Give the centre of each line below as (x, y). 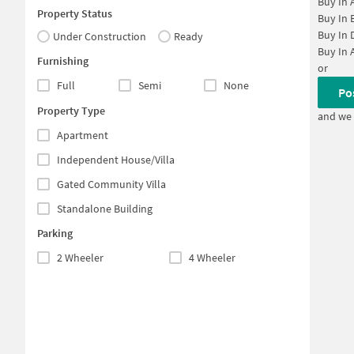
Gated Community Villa (111, 184)
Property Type (71, 110)
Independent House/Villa (116, 159)
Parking (55, 233)
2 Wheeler (80, 257)
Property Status (75, 13)
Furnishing (63, 61)
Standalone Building (105, 208)
